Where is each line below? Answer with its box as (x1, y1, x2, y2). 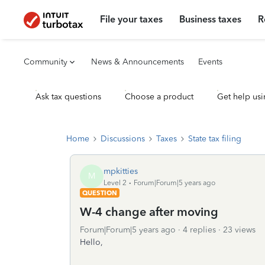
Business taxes (179, 14, 242, 25)
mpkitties (104, 166, 138, 176)
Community (24, 57, 67, 67)
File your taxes (100, 14, 163, 25)
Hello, (80, 237, 105, 247)
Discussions (101, 134, 145, 144)
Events (198, 57, 222, 67)
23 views (223, 225, 256, 235)
